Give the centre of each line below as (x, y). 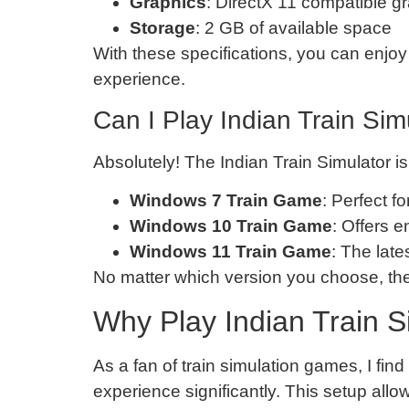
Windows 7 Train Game (226, 201)
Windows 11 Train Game (231, 252)
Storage (163, 27)
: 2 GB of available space (294, 27)
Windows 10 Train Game (231, 226)
